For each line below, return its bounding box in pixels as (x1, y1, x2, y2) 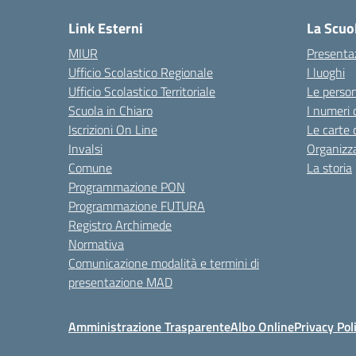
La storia (307, 158, 352, 177)
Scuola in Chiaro (68, 101, 153, 120)
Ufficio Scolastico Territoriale (68, 82, 215, 101)
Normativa (68, 234, 124, 253)
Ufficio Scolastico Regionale (68, 63, 213, 82)
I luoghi (307, 63, 345, 82)
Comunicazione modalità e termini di (68, 253, 259, 273)
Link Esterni (68, 17, 143, 39)
